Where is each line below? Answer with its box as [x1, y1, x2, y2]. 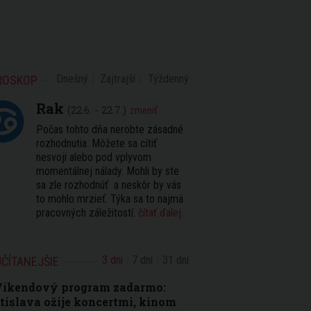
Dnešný [56, 72, 88, 85]
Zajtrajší [100, 72, 136, 85]
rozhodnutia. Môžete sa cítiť [36, 137, 157, 150]
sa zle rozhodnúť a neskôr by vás [36, 178, 181, 192]
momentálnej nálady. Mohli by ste [36, 165, 179, 178]
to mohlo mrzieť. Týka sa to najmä [36, 192, 183, 205]
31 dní [162, 253, 189, 267]
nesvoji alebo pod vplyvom [36, 151, 151, 164]
